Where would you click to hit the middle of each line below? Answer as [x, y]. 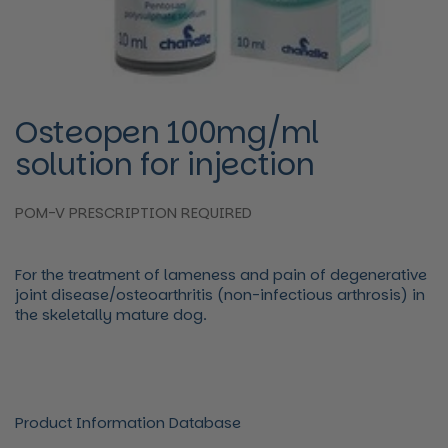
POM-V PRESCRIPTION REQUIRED [133, 212]
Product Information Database [128, 422]
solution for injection [165, 164]
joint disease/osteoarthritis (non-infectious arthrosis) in [220, 294]
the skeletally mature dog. [111, 314]
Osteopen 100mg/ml [167, 132]
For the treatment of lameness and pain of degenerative [221, 274]
